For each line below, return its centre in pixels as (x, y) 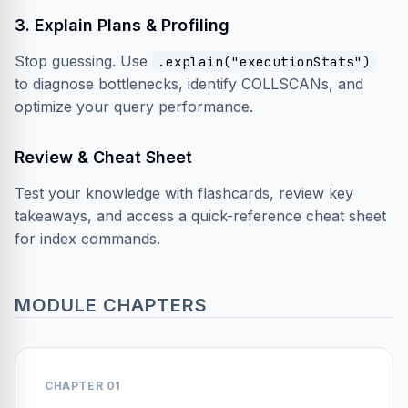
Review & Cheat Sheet (103, 157)
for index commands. (87, 239)
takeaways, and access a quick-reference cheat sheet (200, 216)
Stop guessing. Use (83, 61)
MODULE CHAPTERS (111, 305)
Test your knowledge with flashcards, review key (184, 193)
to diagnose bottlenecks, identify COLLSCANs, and (189, 84)
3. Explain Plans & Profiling (122, 25)
